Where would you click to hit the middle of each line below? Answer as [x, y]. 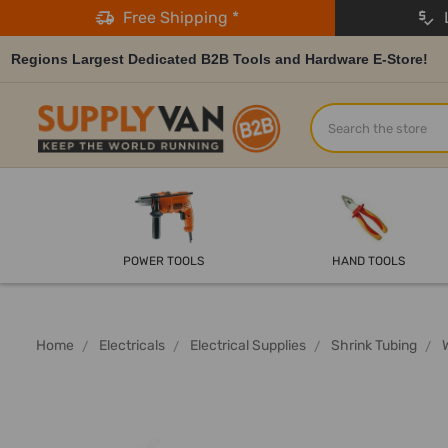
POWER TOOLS [164, 261]
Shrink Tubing [374, 346]
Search [336, 115]
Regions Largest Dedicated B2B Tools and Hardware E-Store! [219, 58]
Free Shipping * [177, 17]
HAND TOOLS [368, 261]
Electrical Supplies [248, 346]
